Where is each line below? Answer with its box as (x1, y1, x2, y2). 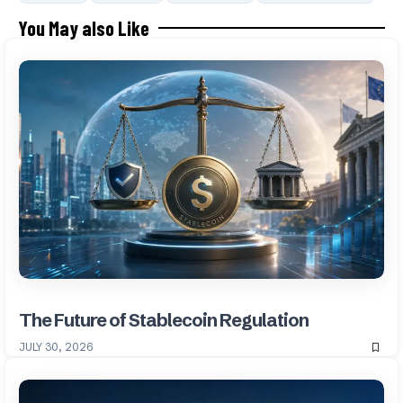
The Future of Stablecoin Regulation (19, 309, 309, 332)
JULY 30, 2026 (19, 340, 94, 354)
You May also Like (18, 15, 149, 40)
